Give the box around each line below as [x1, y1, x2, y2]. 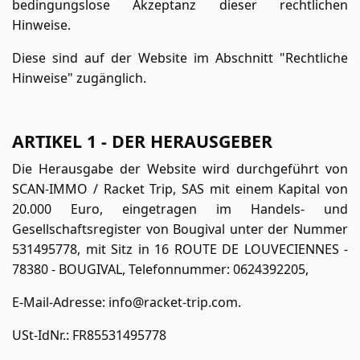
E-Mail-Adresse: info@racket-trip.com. [12, 293, 241, 311]
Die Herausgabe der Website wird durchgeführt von [12, 160, 348, 178]
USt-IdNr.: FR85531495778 [12, 326, 166, 344]
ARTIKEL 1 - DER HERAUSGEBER [12, 129, 272, 153]
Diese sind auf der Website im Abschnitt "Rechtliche [12, 49, 348, 67]
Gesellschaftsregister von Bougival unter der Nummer [12, 220, 348, 238]
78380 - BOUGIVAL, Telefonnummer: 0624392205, [12, 260, 309, 278]
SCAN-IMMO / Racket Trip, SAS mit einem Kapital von [12, 180, 348, 198]
